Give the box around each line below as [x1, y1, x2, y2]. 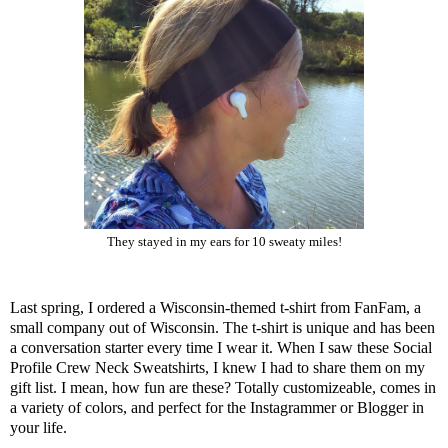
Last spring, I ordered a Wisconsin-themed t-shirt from [10, 299, 354, 317]
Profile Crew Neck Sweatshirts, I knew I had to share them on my [10, 359, 425, 377]
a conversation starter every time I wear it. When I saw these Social [10, 339, 432, 357]
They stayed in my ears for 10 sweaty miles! [106, 235, 342, 250]
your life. [10, 419, 67, 437]
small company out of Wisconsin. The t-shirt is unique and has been [10, 319, 435, 337]
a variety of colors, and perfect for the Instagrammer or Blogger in [10, 399, 424, 417]
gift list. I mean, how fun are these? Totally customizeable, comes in [10, 379, 436, 397]
